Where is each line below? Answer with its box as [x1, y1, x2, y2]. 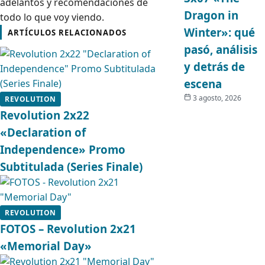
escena [183, 76, 222, 91]
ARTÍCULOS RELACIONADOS [8, 27, 127, 38]
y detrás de [183, 59, 245, 74]
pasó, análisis [183, 42, 257, 57]
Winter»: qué [183, 25, 255, 40]
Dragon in [183, 8, 238, 22]
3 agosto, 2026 [192, 93, 241, 103]
